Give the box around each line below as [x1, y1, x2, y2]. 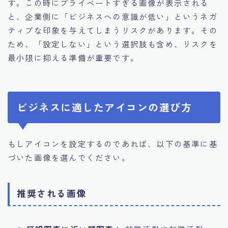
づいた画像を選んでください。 [8, 151, 130, 163]
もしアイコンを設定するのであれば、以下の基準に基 [8, 137, 218, 149]
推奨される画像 [17, 186, 87, 199]
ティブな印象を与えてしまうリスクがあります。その [8, 24, 218, 36]
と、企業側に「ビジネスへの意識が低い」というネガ [8, 10, 218, 22]
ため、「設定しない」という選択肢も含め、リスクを [8, 38, 218, 49]
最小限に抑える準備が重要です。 [8, 51, 139, 63]
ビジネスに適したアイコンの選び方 [17, 99, 192, 115]
